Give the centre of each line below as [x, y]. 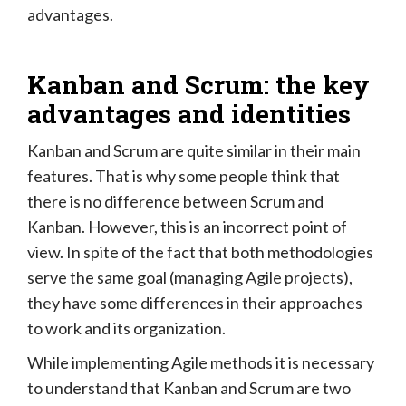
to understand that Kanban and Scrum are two [189, 387]
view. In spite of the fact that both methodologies [200, 251]
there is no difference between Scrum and [175, 201]
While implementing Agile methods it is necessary [201, 362]
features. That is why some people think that [184, 175]
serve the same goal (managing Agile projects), [190, 277]
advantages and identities [189, 113]
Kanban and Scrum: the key [198, 84]
